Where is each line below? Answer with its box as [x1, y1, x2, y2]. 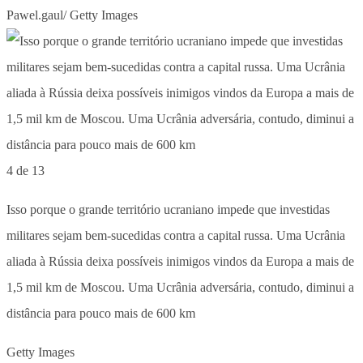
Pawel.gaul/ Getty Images [6, 7, 138, 22]
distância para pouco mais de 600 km [6, 305, 195, 320]
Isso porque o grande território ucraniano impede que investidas [6, 202, 330, 216]
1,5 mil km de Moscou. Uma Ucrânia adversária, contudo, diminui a [6, 280, 354, 294]
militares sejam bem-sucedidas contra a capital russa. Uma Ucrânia [6, 228, 345, 242]
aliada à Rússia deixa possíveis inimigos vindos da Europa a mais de [6, 254, 354, 268]
